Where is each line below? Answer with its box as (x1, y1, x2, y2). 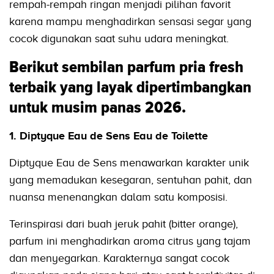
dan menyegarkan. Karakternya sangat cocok (9, 252, 229, 265)
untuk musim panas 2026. (9, 98, 186, 118)
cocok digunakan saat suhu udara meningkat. (9, 32, 229, 45)
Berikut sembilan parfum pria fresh (9, 57, 243, 78)
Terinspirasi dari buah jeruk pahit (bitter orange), (9, 218, 238, 231)
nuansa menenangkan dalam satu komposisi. (9, 191, 228, 204)
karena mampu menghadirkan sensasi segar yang (9, 15, 251, 28)
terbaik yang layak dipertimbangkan (9, 78, 251, 98)
